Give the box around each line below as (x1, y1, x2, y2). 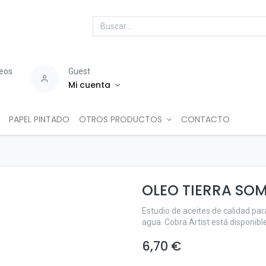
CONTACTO (181, 113, 230, 125)
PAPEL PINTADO (8, 113, 69, 125)
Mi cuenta (68, 79, 111, 91)
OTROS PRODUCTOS (78, 113, 162, 125)
